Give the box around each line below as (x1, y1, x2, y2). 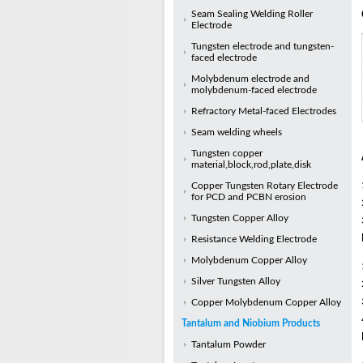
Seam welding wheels (190, 127, 282, 137)
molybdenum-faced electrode (190, 85, 317, 95)
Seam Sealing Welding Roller (190, 9, 313, 19)
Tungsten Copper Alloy (190, 213, 288, 223)
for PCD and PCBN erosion (190, 192, 306, 202)
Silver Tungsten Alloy (190, 276, 280, 286)
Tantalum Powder (190, 340, 266, 349)
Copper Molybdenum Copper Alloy (190, 297, 341, 307)
